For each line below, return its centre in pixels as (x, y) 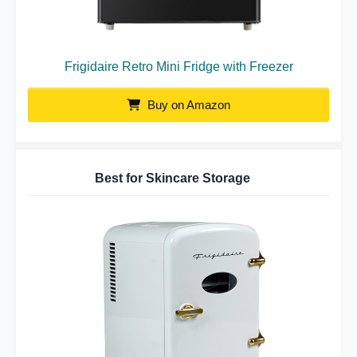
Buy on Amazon (187, 104)
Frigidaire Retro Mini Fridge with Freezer (178, 66)
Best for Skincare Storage (173, 178)
